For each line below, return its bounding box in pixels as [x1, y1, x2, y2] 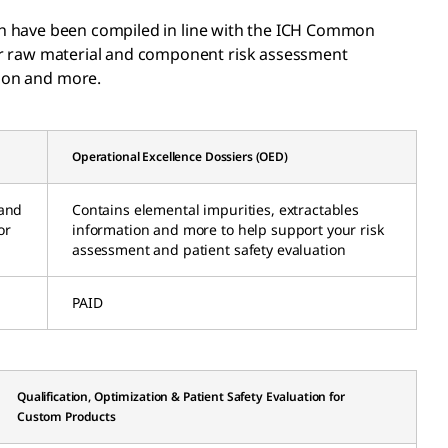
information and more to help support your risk [72, 219, 384, 239]
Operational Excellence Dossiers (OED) [72, 147, 288, 165]
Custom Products [17, 407, 116, 425]
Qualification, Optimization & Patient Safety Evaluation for [17, 387, 345, 405]
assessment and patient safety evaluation [72, 239, 346, 259]
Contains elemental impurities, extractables [72, 199, 359, 219]
